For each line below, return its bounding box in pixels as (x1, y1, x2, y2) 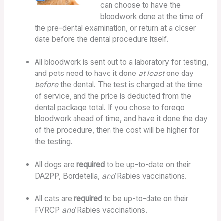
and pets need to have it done (35, 69, 139, 78)
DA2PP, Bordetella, (35, 171, 102, 181)
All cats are (35, 193, 74, 203)
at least (138, 69, 165, 78)
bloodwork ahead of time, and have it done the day (35, 114, 208, 124)
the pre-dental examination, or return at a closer (35, 23, 196, 33)
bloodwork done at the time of (100, 12, 203, 22)
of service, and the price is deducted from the (35, 91, 192, 101)
